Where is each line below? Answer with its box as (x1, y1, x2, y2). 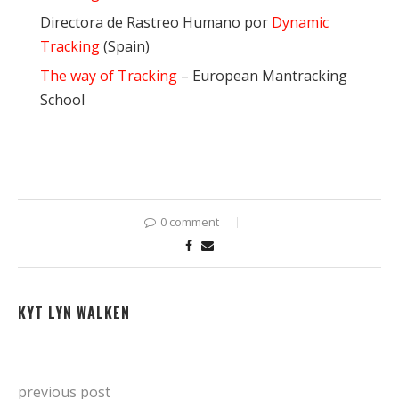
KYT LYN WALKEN (18, 301, 130, 323)
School (40, 89, 85, 110)
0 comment (159, 213, 219, 230)
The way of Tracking (40, 65, 177, 85)
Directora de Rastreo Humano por (40, 12, 272, 32)
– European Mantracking (177, 65, 347, 85)
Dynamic (272, 12, 329, 32)
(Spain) (100, 36, 150, 56)
